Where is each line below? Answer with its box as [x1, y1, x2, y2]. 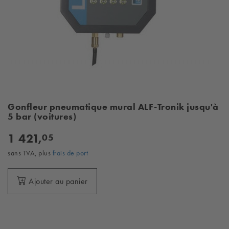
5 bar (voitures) [8, 111, 76, 122]
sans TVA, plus [8, 149, 53, 157]
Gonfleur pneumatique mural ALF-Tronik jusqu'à [8, 101, 219, 112]
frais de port [52, 149, 88, 157]
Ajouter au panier [29, 176, 88, 186]
